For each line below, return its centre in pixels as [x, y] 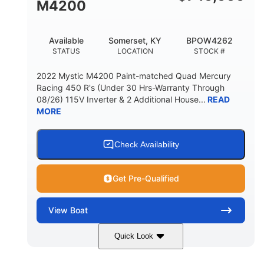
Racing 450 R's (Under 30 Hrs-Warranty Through [131, 87]
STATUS [66, 51]
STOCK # [209, 51]
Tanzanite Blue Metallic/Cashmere [141, 252]
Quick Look [134, 236]
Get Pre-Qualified [146, 178]
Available [66, 40]
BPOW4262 [209, 40]
